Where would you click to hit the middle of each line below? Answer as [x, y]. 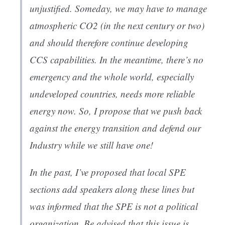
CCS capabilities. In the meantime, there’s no [117, 60]
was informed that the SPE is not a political [114, 206]
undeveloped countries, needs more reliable [112, 94]
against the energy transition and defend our [115, 128]
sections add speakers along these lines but [112, 189]
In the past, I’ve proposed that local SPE [108, 172]
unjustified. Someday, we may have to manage [118, 9]
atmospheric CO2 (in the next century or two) [117, 26]
